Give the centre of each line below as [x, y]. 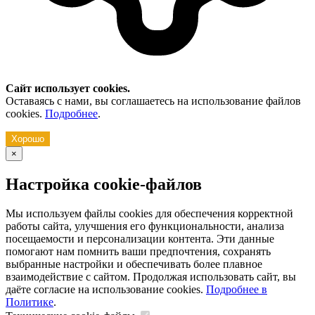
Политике [30, 302]
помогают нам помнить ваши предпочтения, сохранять [138, 252]
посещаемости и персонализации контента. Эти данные [140, 239]
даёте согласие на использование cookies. [106, 290]
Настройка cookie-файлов [104, 184]
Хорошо [28, 139]
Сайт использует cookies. [69, 88]
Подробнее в [237, 290]
